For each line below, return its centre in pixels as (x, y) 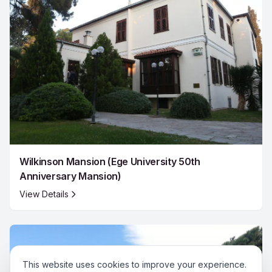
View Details (44, 194)
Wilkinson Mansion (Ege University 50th (110, 161)
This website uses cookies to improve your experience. (134, 264)
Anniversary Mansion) (70, 176)
